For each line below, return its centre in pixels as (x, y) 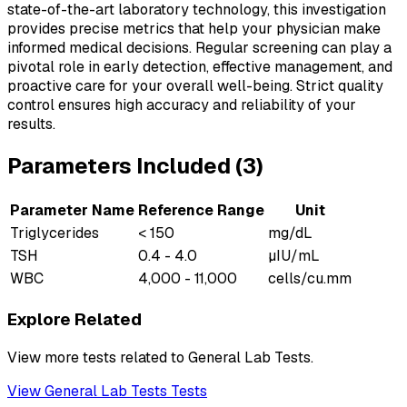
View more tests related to (98, 357)
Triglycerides (55, 233)
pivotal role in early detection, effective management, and (200, 67)
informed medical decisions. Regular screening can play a (199, 48)
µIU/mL (294, 256)
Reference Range (201, 211)
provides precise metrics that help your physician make (194, 29)
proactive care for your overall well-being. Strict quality (195, 86)
